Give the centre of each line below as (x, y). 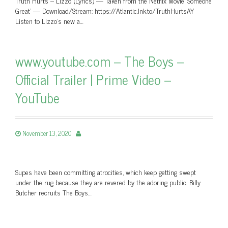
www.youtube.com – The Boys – (99, 61)
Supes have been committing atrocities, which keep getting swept (106, 172)
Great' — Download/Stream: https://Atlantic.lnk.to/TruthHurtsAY (105, 10)
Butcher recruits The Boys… (53, 192)
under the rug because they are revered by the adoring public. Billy (108, 182)
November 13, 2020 (47, 133)
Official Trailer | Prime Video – (93, 79)
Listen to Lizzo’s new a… (49, 21)
